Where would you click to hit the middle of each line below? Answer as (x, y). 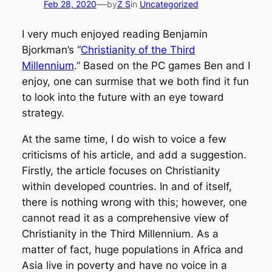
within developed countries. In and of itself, (127, 186)
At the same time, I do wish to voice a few (124, 139)
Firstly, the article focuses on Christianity (121, 170)
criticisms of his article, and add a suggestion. (134, 155)
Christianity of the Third (138, 49)
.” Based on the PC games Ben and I (162, 65)
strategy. (43, 113)
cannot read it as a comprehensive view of (125, 218)
